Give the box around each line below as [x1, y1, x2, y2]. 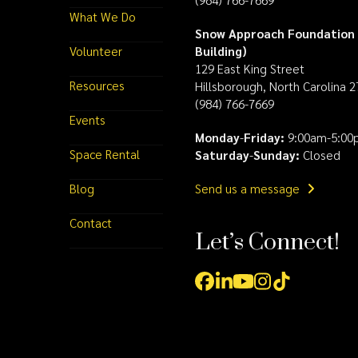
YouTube [241, 276, 316, 303]
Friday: [244, 129, 285, 145]
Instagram [261, 276, 345, 303]
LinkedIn [222, 276, 296, 303]
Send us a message [195, 180, 304, 197]
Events [70, 111, 106, 128]
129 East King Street [195, 60, 305, 77]
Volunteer [70, 42, 123, 59]
